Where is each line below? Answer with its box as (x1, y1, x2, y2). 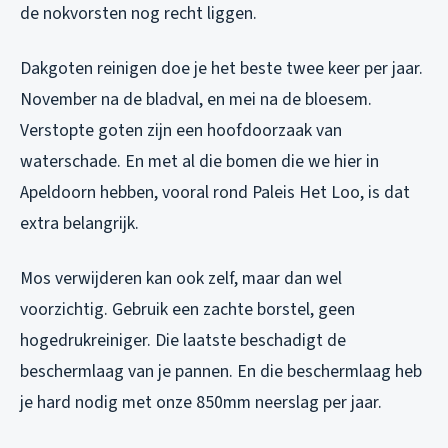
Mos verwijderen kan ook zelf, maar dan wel (20, 265, 342, 291)
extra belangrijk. (20, 210, 139, 236)
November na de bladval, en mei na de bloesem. (20, 86, 372, 112)
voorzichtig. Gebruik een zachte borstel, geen (20, 296, 355, 322)
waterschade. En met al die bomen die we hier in (20, 148, 379, 174)
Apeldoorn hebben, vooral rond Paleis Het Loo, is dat (20, 179, 410, 205)
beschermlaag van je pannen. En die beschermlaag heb (20, 358, 422, 384)
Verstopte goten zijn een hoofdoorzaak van (20, 117, 342, 143)
